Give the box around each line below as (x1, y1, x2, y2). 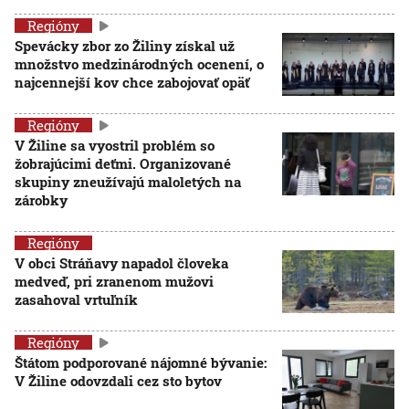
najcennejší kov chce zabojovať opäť (15, 73, 249, 91)
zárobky (15, 191, 68, 209)
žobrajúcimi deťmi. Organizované (15, 154, 231, 173)
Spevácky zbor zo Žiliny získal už (15, 37, 235, 55)
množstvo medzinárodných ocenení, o (15, 55, 264, 73)
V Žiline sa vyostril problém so (15, 136, 215, 154)
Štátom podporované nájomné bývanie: (15, 353, 267, 372)
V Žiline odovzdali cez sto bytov (15, 372, 222, 390)
